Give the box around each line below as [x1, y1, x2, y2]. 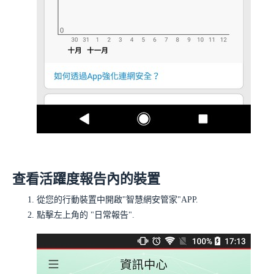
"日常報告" [91, 210, 132, 220]
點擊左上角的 [37, 210, 91, 220]
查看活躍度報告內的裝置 [12, 171, 160, 187]
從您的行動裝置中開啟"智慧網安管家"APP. [37, 195, 198, 205]
